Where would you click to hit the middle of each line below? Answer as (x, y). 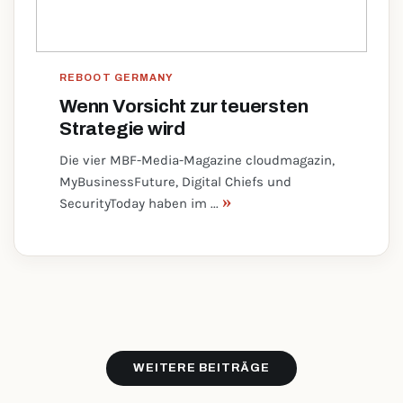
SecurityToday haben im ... (141, 203)
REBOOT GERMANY (117, 77)
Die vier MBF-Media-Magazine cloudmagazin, (197, 160)
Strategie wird (123, 129)
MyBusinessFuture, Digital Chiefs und (175, 182)
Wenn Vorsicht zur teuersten (184, 106)
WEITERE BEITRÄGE (201, 368)
